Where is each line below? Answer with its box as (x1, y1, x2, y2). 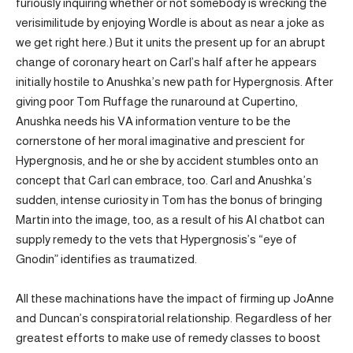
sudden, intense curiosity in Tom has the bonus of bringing (16, 192, 322, 206)
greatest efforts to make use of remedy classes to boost (16, 331, 321, 345)
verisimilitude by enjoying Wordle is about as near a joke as (16, 15, 325, 29)
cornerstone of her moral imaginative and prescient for (16, 133, 305, 147)
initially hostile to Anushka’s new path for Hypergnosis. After (16, 74, 333, 88)
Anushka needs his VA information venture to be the (16, 113, 291, 128)
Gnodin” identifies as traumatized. (16, 251, 197, 266)
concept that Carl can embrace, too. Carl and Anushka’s (16, 173, 312, 187)
